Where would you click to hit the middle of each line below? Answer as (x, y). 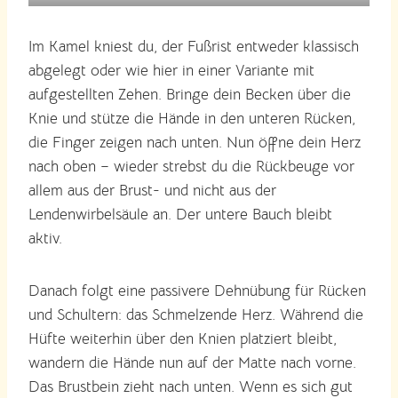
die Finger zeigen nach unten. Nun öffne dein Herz (195, 142)
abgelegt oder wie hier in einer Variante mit (171, 70)
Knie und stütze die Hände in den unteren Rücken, (192, 118)
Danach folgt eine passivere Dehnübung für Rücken (197, 291)
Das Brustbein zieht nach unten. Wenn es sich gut (191, 386)
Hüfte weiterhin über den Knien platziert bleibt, (183, 338)
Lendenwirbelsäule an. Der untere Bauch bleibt (180, 214)
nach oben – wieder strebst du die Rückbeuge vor (191, 166)
